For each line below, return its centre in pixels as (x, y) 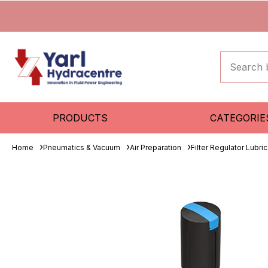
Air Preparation (156, 147)
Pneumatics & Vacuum (82, 147)
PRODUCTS (80, 118)
